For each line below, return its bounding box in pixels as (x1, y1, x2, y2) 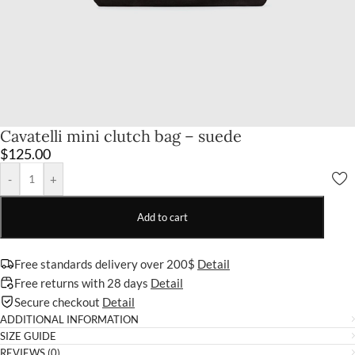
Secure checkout (14, 294, 102, 309)
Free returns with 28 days (14, 275, 151, 290)
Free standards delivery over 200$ (14, 256, 197, 271)
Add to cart (136, 210, 188, 223)
